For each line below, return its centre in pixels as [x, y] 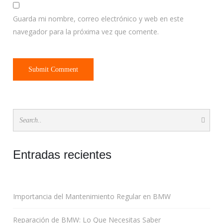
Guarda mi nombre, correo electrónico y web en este [99, 19]
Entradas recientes [62, 155]
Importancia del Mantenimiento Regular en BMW [92, 196]
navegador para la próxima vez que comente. [86, 32]
